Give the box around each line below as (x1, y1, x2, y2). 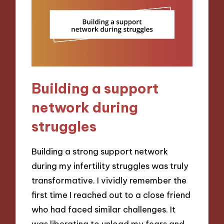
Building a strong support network (31, 145, 168, 156)
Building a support (31, 79, 159, 97)
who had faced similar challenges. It (31, 203, 176, 214)
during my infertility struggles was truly (31, 160, 189, 171)
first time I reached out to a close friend (31, 189, 191, 200)
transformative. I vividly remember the (31, 174, 187, 185)
